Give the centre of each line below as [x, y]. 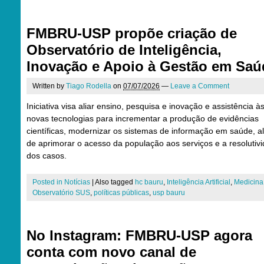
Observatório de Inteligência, [124, 50]
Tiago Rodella [89, 86]
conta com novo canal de [111, 252]
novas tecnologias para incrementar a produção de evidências [143, 118]
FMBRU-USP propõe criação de [132, 33]
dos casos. [47, 156]
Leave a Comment [200, 86]
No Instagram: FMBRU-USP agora [139, 235]
